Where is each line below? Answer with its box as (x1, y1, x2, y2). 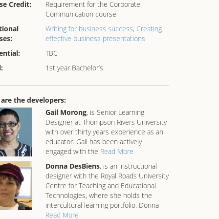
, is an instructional (99, 161, 157, 171)
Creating (136, 24, 162, 33)
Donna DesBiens (45, 161, 100, 171)
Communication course (45, 9, 116, 19)
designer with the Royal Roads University (45, 171, 169, 180)
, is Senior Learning (86, 108, 144, 117)
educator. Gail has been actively (45, 137, 142, 146)
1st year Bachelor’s (45, 63, 103, 72)
